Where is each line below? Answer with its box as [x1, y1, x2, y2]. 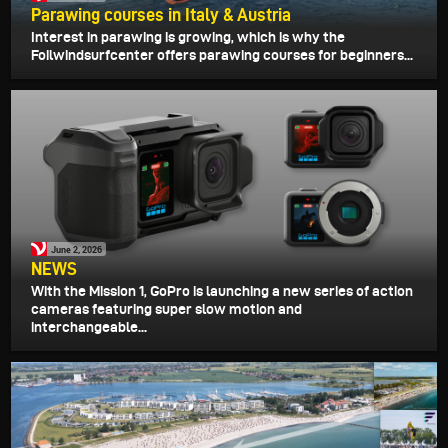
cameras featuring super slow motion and [31, 301, 302, 318]
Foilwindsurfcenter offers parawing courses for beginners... [31, 47, 413, 64]
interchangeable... [31, 319, 147, 336]
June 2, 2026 [51, 242, 102, 256]
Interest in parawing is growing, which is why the [31, 29, 345, 46]
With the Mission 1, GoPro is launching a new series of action [31, 283, 413, 300]
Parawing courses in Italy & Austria [31, 5, 291, 25]
